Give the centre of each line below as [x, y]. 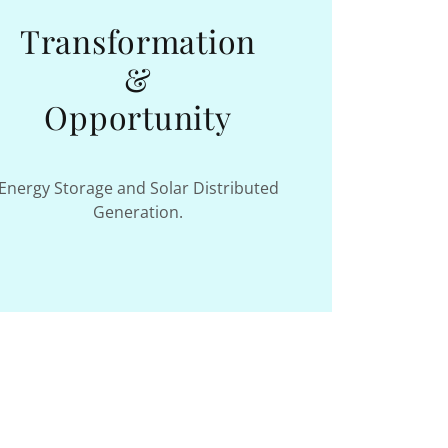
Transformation [138, 40]
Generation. [138, 212]
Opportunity [138, 116]
